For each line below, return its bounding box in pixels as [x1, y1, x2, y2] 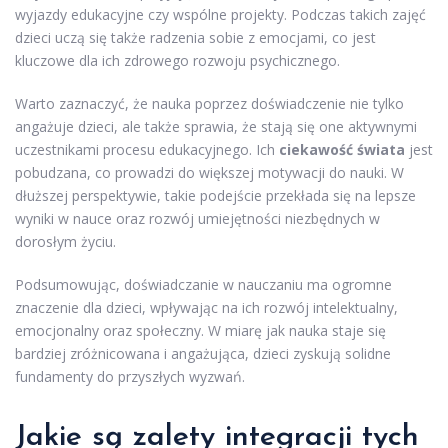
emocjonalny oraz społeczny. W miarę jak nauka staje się [15, 321, 386, 341]
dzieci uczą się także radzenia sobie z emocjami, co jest [15, 28, 376, 48]
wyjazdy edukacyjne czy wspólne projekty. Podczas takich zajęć [15, 5, 426, 25]
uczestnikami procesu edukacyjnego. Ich [15, 140, 279, 160]
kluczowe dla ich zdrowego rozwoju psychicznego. [15, 51, 340, 71]
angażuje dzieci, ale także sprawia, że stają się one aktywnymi [15, 117, 417, 137]
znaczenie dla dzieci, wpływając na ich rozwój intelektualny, [15, 298, 398, 318]
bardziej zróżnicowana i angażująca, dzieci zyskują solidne [15, 344, 391, 364]
